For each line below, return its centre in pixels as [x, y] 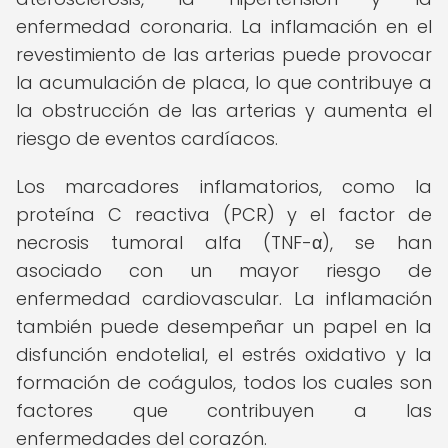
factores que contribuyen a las [224, 410]
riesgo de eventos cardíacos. [147, 138]
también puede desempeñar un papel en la [224, 326]
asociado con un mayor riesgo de [224, 270]
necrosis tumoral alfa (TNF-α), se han [224, 242]
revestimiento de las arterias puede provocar [224, 54]
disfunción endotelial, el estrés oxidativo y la [224, 354]
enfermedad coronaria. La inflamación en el [224, 26]
